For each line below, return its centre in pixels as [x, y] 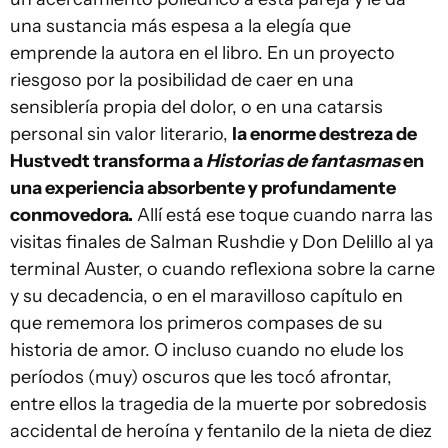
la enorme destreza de [324, 134]
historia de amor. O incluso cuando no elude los [207, 350]
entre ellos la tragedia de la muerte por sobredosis [218, 404]
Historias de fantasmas [303, 161]
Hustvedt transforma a [108, 161]
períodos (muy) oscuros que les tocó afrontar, [201, 377]
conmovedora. [71, 215]
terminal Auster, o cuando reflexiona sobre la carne [222, 269]
